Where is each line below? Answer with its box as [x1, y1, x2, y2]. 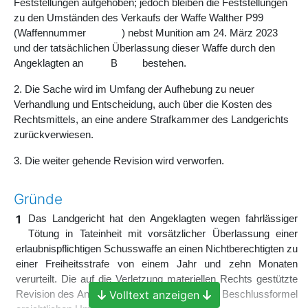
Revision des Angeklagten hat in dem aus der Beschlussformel [16, 288, 298, 300]
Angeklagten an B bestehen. [14, 57, 186, 69]
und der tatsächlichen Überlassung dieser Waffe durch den [14, 42, 275, 54]
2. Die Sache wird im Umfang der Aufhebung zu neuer [14, 83, 254, 95]
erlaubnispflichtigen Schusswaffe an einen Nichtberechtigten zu [16, 243, 298, 254]
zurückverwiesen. [14, 129, 93, 140]
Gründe [14, 190, 63, 208]
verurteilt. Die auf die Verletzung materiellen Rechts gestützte [16, 273, 298, 285]
